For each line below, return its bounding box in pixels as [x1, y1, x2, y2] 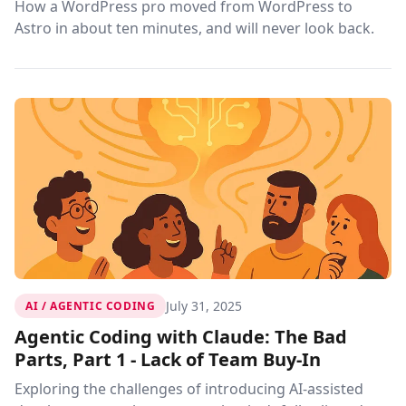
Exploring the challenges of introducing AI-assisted [14, 379, 363, 399]
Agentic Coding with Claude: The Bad [14, 324, 347, 349]
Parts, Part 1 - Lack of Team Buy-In [14, 347, 321, 372]
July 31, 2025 [166, 296, 243, 314]
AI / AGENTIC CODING [25, 298, 156, 314]
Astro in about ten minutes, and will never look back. [14, 18, 374, 38]
